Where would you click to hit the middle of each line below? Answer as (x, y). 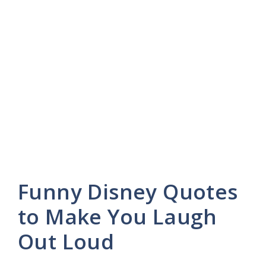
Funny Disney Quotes (128, 191)
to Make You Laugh (118, 216)
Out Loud (66, 241)
